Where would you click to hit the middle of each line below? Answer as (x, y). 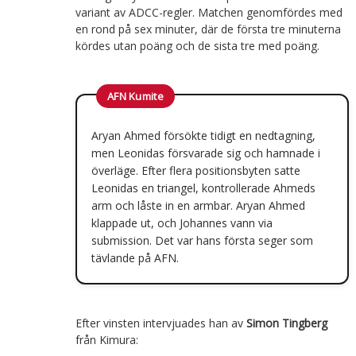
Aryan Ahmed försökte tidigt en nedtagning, (203, 135)
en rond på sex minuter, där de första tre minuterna (208, 29)
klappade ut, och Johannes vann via (182, 222)
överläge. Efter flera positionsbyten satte (195, 170)
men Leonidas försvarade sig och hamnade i (205, 153)
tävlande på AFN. (135, 257)
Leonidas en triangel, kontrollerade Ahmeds (203, 188)
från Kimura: (106, 339)
